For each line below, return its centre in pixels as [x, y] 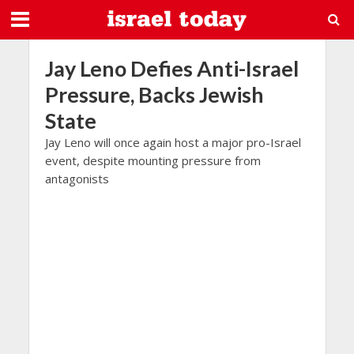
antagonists [77, 179]
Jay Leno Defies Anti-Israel [171, 68]
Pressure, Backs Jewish [154, 94]
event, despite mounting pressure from [153, 160]
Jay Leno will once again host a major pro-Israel [173, 142]
